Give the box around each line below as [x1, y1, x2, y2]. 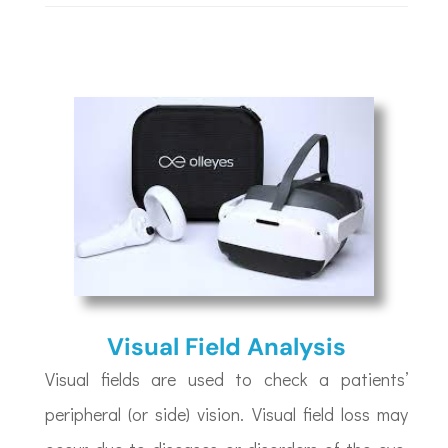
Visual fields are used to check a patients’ [45, 367, 408, 392]
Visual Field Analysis [107, 331, 346, 363]
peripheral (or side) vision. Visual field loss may [45, 402, 408, 427]
